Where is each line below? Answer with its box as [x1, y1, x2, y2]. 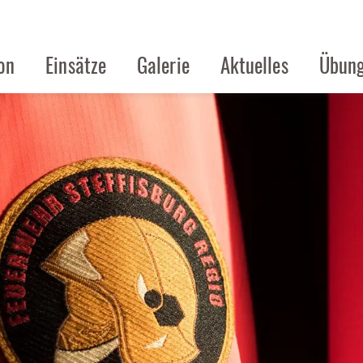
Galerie [137, 50, 190, 79]
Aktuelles [220, 50, 288, 79]
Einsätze [45, 50, 107, 79]
